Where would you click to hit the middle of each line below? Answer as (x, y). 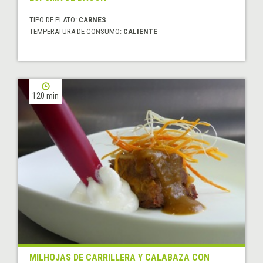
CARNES (92, 20)
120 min (45, 96)
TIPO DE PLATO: (54, 20)
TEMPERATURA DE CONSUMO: (76, 32)
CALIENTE (140, 32)
